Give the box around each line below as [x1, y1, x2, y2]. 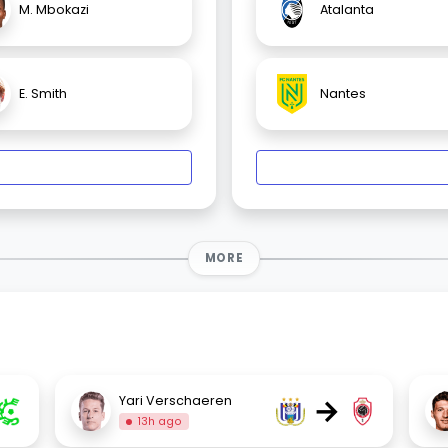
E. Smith [19, 85, 67, 103]
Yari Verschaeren [119, 391, 233, 409]
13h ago [137, 413, 182, 429]
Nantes [320, 85, 366, 103]
